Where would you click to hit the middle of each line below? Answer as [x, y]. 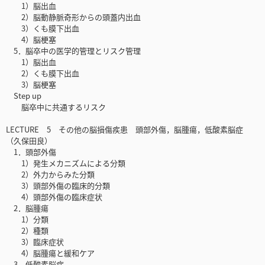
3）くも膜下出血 [43, 28]
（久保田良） [29, 141]
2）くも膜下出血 [43, 73]
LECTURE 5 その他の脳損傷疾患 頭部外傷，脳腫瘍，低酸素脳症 [128, 130]
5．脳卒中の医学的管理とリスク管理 [73, 51]
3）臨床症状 [35, 242]
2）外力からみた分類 [50, 174]
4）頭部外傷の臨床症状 [54, 197]
